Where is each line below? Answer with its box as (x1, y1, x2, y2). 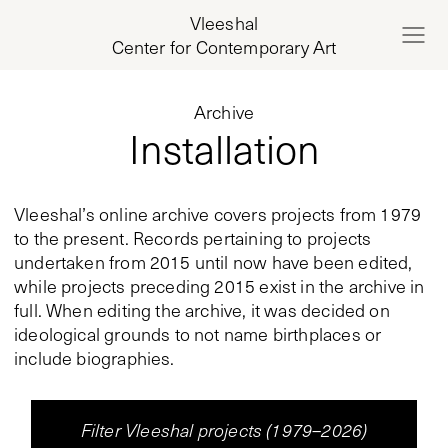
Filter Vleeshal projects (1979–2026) (80, 418, 368, 442)
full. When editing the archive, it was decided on (14, 298, 390, 322)
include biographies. (14, 346, 175, 370)
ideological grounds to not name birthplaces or (14, 322, 382, 346)
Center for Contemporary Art (111, 35, 337, 59)
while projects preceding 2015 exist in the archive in (14, 274, 425, 298)
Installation (128, 121, 320, 175)
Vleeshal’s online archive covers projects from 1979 (14, 202, 422, 226)
